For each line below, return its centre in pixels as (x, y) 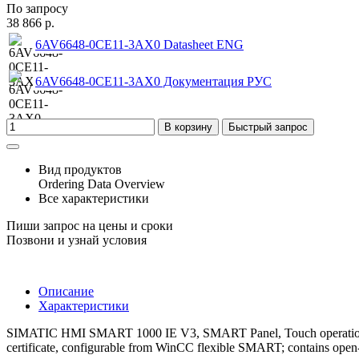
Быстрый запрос (268, 127)
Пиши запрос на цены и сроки (90, 225)
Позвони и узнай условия (77, 240)
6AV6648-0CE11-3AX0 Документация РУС (153, 81)
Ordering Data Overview (102, 184)
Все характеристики (94, 198)
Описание (66, 291)
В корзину (188, 127)
